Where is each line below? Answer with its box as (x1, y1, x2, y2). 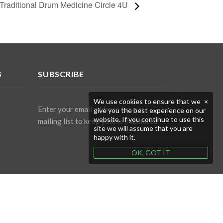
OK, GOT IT (131, 148, 170, 157)
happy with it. (94, 133, 135, 141)
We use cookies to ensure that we (94, 97, 201, 106)
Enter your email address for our (38, 104, 144, 113)
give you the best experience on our (94, 106, 206, 114)
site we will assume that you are (94, 124, 193, 132)
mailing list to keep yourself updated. (38, 116, 159, 125)
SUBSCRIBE (38, 69, 85, 79)
